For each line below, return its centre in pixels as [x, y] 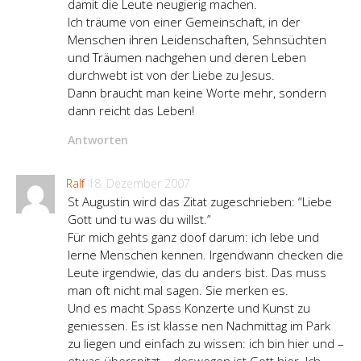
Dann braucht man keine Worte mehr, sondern [197, 93]
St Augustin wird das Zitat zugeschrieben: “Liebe [200, 202]
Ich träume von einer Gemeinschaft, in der [184, 22]
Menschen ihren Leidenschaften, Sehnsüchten [197, 40]
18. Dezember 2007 [139, 184]
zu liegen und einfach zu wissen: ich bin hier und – [206, 344]
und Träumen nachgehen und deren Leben [187, 58]
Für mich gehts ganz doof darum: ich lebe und [193, 237]
